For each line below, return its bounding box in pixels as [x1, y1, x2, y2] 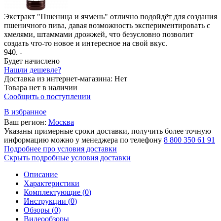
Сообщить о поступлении [4, 92, 91, 101]
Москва [48, 117, 74, 126]
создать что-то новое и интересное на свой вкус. [4, 38, 167, 47]
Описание [24, 170, 58, 179]
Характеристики [24, 179, 79, 187]
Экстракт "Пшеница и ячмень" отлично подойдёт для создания [4, 12, 217, 21]
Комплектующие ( [24, 187, 85, 196]
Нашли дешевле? [4, 65, 61, 74]
